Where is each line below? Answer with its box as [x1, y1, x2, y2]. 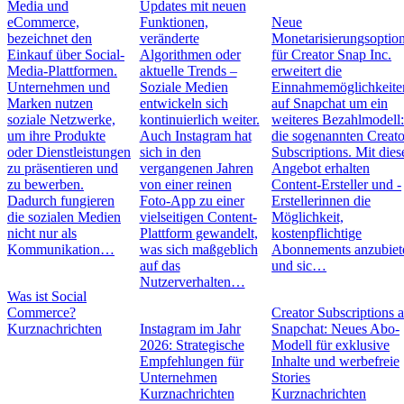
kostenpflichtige [271, 225, 363, 241]
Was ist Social [7, 289, 87, 304]
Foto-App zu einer [139, 193, 244, 208]
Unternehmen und [7, 79, 110, 95]
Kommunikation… [7, 242, 115, 257]
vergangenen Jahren [139, 161, 253, 176]
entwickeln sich [139, 96, 228, 111]
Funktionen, [139, 14, 208, 30]
